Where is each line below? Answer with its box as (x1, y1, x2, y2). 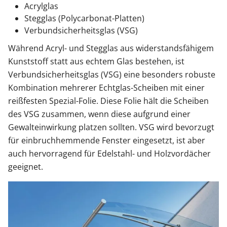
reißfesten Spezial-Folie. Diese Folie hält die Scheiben (8, 95, 209, 106)
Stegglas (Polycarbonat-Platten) (24, 12, 144, 24)
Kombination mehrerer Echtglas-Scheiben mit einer (8, 82, 205, 93)
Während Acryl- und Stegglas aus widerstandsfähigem (8, 42, 214, 54)
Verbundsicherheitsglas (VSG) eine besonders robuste (8, 68, 215, 80)
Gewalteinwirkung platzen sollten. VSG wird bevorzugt (8, 121, 214, 133)
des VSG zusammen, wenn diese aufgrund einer (8, 108, 191, 120)
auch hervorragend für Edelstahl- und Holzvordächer (8, 147, 211, 159)
